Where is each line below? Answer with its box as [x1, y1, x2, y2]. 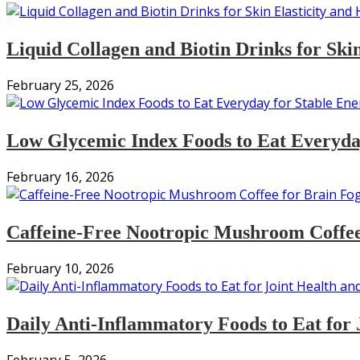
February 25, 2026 [6, 76, 114, 95]
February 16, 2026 [6, 167, 114, 186]
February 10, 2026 [6, 259, 114, 277]
